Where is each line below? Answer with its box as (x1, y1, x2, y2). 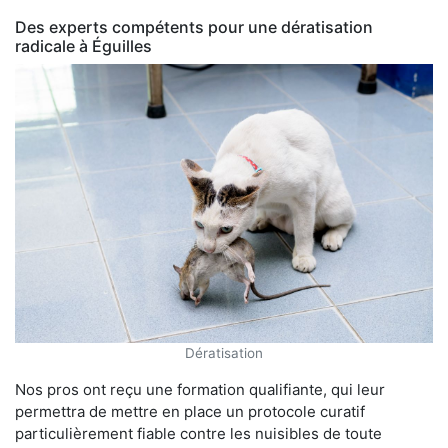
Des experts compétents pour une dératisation (15, 16, 373, 37)
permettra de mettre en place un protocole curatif (15, 401, 365, 421)
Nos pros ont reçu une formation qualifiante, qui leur (15, 379, 385, 399)
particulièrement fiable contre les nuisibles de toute (15, 423, 382, 443)
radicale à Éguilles (15, 35, 152, 56)
